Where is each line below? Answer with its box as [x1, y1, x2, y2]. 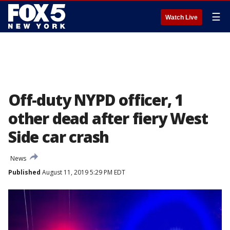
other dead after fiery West [8, 108, 208, 129]
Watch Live [165, 14, 198, 21]
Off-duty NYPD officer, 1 [8, 89, 184, 110]
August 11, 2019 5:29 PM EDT [41, 168, 125, 177]
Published [8, 168, 41, 177]
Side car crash [8, 126, 109, 147]
